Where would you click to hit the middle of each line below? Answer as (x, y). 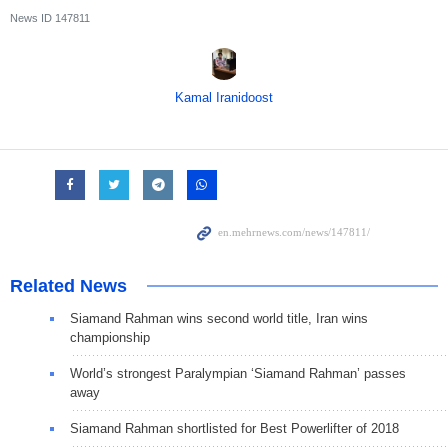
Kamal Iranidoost (224, 98)
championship (110, 338)
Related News (68, 286)
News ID (32, 18)
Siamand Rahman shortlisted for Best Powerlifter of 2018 (234, 429)
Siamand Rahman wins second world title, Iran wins (219, 319)
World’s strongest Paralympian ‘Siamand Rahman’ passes (238, 374)
